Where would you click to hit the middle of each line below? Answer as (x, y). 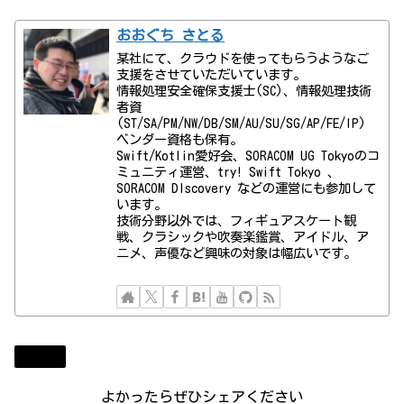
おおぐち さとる (171, 36)
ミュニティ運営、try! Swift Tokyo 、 (229, 171)
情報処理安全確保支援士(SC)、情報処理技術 (244, 90)
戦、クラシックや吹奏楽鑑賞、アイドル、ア (243, 236)
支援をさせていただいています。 (211, 74)
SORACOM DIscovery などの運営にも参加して (247, 188)
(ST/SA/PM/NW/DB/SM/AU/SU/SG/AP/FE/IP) (242, 123)
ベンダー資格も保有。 (180, 139)
